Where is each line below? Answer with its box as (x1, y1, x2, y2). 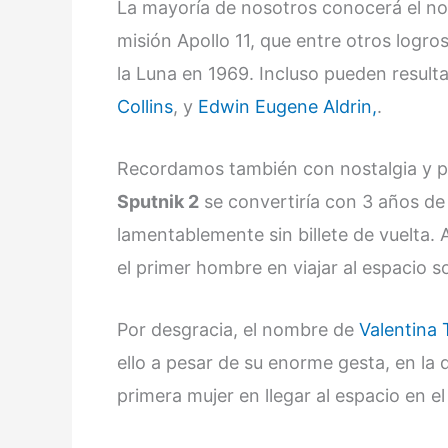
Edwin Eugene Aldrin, (198, 96, 377, 117)
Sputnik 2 (117, 190, 199, 212)
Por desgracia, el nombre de (117, 318, 359, 340)
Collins (117, 96, 173, 117)
